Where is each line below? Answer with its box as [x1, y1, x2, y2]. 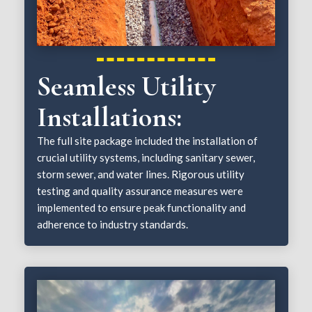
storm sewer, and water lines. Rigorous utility [37, 168, 245, 181]
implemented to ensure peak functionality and [37, 201, 247, 214]
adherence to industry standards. [37, 218, 189, 231]
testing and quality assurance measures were [37, 185, 244, 198]
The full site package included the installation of [37, 134, 258, 148]
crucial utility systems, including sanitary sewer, [37, 151, 256, 164]
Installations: [37, 100, 182, 134]
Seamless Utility [37, 70, 217, 104]
